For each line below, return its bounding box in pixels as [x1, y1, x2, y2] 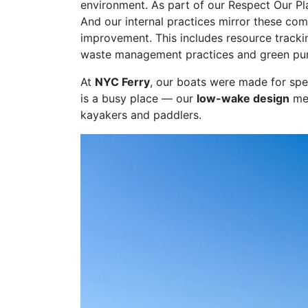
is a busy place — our [80, 91, 197, 106]
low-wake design [197, 91, 289, 106]
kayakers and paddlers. [80, 108, 201, 122]
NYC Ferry [95, 75, 150, 89]
